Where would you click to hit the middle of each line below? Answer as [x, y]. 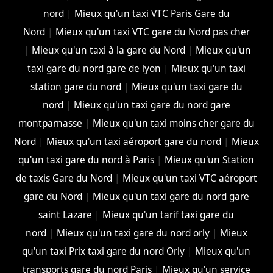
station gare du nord [76, 87]
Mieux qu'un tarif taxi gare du [168, 214]
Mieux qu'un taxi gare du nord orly [133, 233]
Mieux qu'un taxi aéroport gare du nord [133, 141]
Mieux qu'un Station [210, 160]
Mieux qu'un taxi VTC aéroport [190, 178]
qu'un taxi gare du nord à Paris [87, 160]
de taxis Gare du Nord [64, 178]
